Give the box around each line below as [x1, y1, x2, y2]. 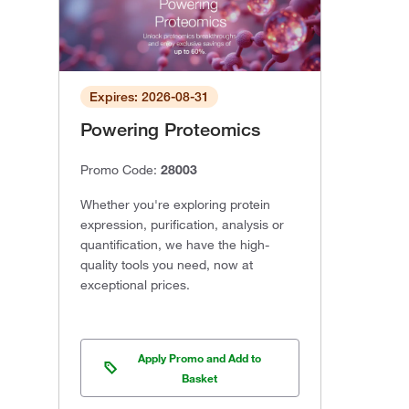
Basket [182, 371, 218, 386]
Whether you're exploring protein [80, 196, 270, 214]
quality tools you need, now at [80, 257, 253, 274]
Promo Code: [80, 162, 161, 179]
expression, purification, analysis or [80, 216, 284, 234]
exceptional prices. [80, 277, 190, 294]
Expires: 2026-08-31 [89, 89, 209, 106]
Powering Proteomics [80, 119, 260, 142]
